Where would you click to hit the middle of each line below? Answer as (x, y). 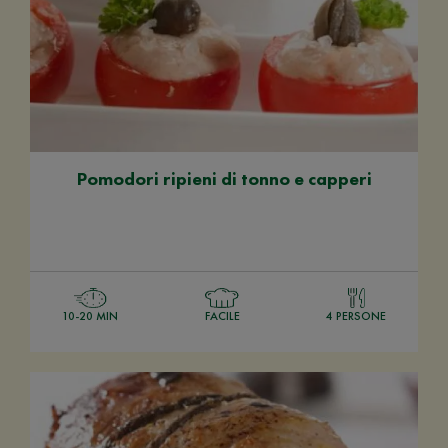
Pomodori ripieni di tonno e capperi (224, 178)
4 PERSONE (356, 315)
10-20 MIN (90, 315)
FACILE (222, 315)
